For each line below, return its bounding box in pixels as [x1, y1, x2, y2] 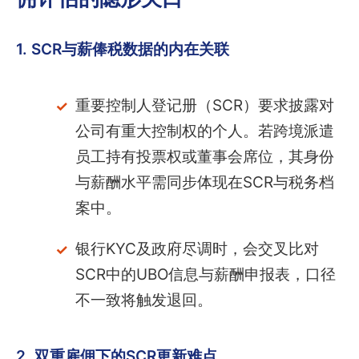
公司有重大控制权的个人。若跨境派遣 [75, 122, 334, 141]
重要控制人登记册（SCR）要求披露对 [75, 96, 334, 115]
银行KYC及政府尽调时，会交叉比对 [75, 240, 319, 259]
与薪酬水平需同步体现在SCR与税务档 [75, 173, 334, 192]
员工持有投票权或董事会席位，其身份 [75, 147, 334, 167]
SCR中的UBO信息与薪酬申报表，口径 [75, 265, 336, 284]
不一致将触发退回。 [75, 291, 212, 310]
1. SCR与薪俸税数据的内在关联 [16, 40, 229, 59]
